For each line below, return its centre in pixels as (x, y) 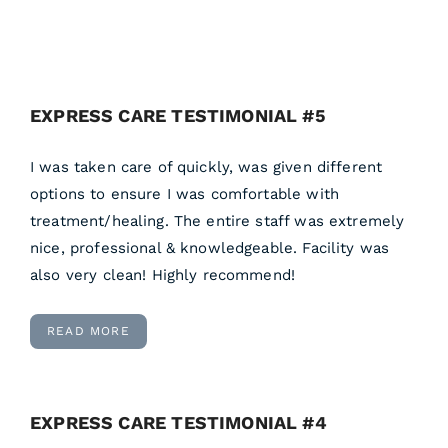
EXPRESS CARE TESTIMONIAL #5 (178, 115)
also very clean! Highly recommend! (163, 275)
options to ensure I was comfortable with (184, 194)
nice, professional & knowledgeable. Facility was (210, 248)
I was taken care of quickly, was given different (206, 167)
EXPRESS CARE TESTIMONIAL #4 (178, 422)
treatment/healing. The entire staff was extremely (217, 221)
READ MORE (88, 331)
